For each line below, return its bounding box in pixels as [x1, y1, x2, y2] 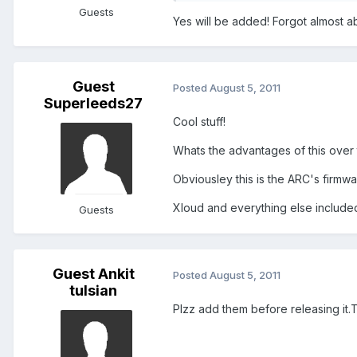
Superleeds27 [44, 95, 143, 112]
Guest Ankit [52, 265, 135, 283]
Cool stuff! [173, 115, 226, 129]
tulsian [69, 282, 117, 300]
